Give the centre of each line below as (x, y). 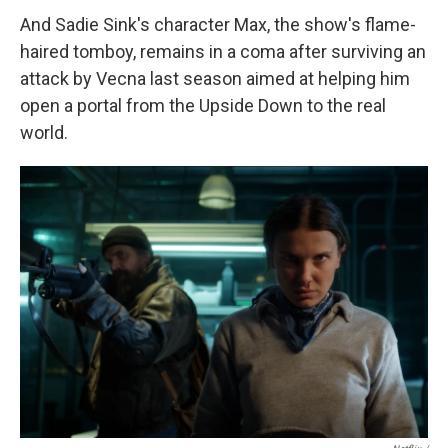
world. (44, 132)
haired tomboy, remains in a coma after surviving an (223, 51)
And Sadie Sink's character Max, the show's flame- (218, 24)
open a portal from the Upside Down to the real (203, 105)
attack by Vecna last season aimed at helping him (215, 78)
